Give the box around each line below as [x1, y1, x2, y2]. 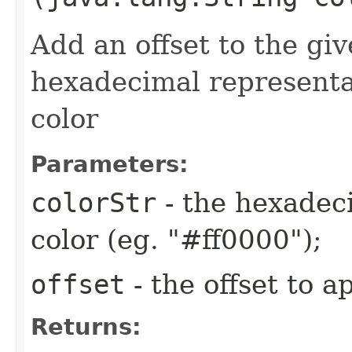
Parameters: [31, 150, 189, 178]
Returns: [31, 313, 141, 340]
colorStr [31, 186, 156, 218]
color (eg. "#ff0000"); [31, 223, 321, 255]
